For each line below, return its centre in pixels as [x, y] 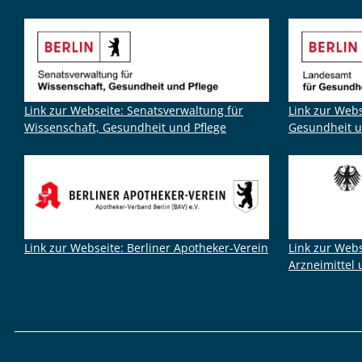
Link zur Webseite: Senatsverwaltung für [134, 111]
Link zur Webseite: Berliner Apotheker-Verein [146, 247]
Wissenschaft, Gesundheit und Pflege [125, 128]
